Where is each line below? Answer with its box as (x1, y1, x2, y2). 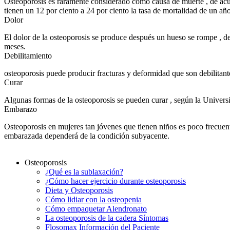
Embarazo (4, 104, 37, 113)
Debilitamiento (4, 51, 52, 60)
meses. (4, 42, 26, 51)
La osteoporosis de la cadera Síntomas (45, 213, 168, 222)
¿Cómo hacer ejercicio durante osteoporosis (45, 176, 186, 185)
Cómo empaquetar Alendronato (45, 204, 147, 213)
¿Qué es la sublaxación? (45, 167, 123, 176)
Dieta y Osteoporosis (45, 185, 113, 195)
